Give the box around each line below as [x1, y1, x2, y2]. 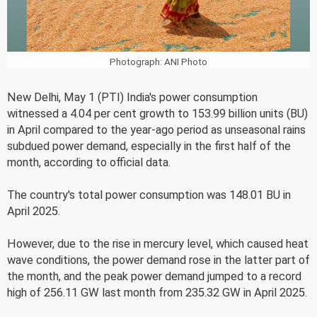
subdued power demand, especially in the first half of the [7, 139, 291, 153]
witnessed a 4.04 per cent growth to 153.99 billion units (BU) [7, 106, 308, 120]
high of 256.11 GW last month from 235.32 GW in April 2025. [7, 285, 307, 299]
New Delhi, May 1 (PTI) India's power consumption [7, 90, 258, 104]
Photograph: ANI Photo [110, 55, 207, 67]
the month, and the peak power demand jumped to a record [7, 269, 301, 283]
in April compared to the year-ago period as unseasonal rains [7, 122, 306, 137]
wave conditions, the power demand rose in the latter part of [7, 253, 310, 267]
